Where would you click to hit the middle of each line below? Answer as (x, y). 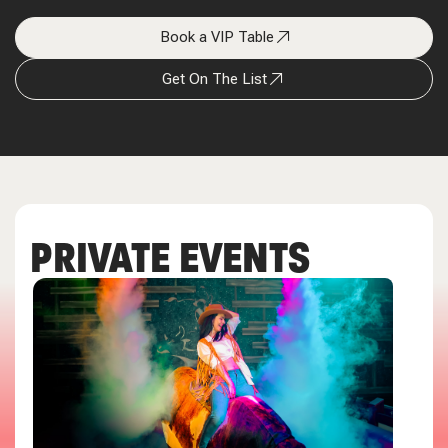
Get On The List (214, 78)
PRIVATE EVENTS (170, 257)
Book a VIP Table (216, 37)
